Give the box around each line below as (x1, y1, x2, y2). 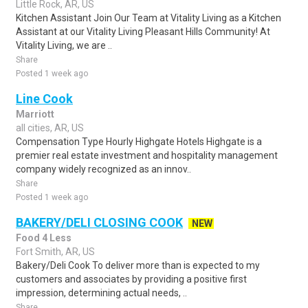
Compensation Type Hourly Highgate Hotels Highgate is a (16, 136, 262, 147)
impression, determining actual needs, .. (16, 287, 187, 298)
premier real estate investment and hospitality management (16, 150, 278, 161)
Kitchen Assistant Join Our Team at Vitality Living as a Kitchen (16, 12, 281, 23)
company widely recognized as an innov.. (16, 164, 191, 175)
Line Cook (16, 91, 73, 106)
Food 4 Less (16, 232, 71, 243)
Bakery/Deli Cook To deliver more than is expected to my (16, 260, 260, 271)
